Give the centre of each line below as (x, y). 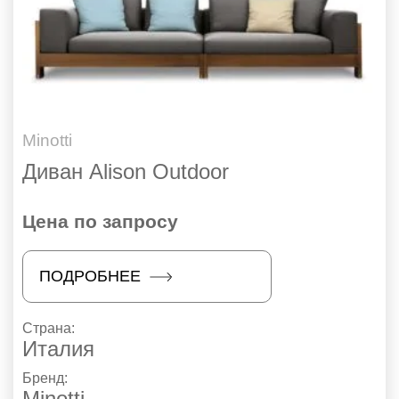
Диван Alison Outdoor (126, 172)
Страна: (50, 329)
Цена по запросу (100, 222)
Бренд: (47, 379)
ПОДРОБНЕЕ (90, 277)
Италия (58, 349)
